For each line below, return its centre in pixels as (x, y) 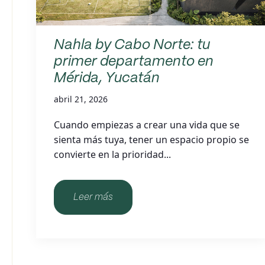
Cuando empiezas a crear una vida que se (147, 125)
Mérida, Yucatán (107, 78)
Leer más (93, 197)
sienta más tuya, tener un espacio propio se (151, 140)
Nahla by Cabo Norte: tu (132, 45)
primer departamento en (134, 62)
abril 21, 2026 (81, 99)
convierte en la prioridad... (112, 154)
